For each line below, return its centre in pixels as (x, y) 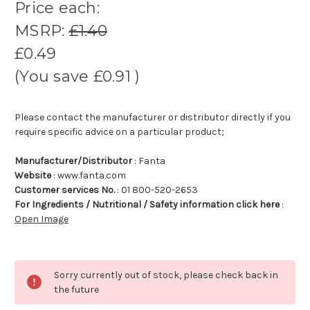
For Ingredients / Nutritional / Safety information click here (147, 205)
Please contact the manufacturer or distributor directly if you (153, 118)
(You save (52, 77)
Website (33, 176)
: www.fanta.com (89, 176)
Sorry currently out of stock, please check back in (166, 275)
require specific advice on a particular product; (119, 132)
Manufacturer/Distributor (73, 161)
